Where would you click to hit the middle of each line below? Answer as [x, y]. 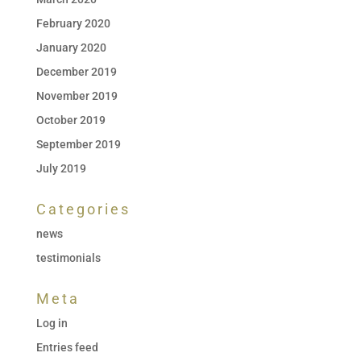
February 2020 [73, 23]
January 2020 [71, 47]
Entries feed [67, 347]
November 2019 [77, 95]
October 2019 [71, 120]
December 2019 [76, 71]
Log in [52, 323]
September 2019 [78, 144]
